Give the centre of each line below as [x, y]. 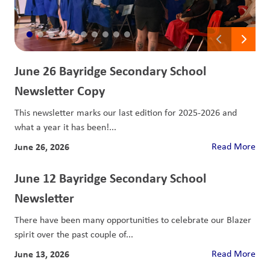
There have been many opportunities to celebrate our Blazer [133, 220]
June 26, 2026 [42, 146]
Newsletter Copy [60, 90]
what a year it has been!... [65, 127]
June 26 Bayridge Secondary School [110, 71]
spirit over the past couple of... [74, 234]
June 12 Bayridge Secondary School [110, 178]
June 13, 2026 [42, 254]
